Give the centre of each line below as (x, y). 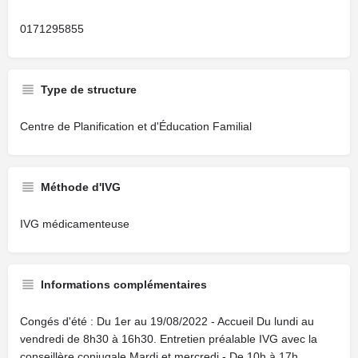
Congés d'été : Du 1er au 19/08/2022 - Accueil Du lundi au (167, 321)
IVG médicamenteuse (75, 224)
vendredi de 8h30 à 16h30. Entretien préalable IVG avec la (169, 339)
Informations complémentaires (124, 284)
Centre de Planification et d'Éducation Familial (136, 126)
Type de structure (89, 89)
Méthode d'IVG (81, 187)
